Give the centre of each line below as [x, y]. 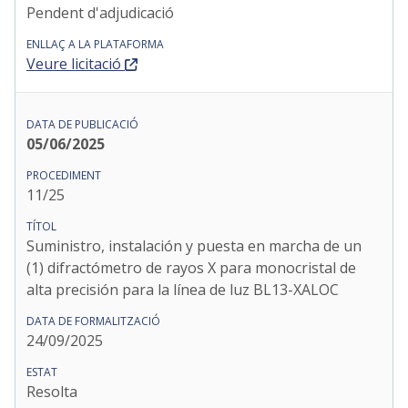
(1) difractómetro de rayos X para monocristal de [191, 268]
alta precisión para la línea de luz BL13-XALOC [183, 290]
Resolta [52, 392]
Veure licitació [74, 64]
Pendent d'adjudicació [100, 13]
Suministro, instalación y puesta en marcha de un [194, 246]
